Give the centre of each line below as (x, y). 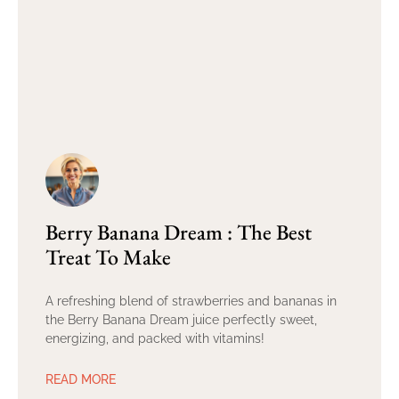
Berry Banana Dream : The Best (179, 232)
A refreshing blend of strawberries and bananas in (191, 301)
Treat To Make (108, 257)
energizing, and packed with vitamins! (155, 339)
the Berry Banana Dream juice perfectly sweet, (181, 320)
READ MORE (81, 380)
